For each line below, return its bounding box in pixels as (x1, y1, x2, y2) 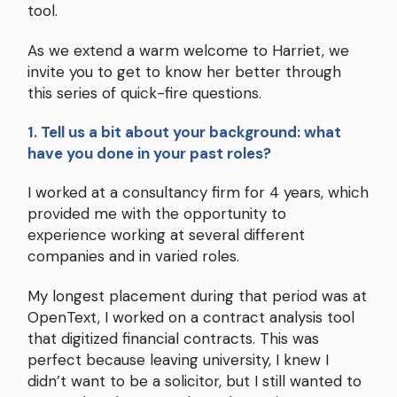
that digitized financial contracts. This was (27, 328, 319, 348)
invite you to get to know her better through (27, 61, 341, 82)
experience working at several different (27, 225, 305, 245)
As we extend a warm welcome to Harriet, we (27, 40, 349, 60)
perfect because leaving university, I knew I (27, 349, 329, 370)
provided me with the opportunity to (27, 204, 286, 224)
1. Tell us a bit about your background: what (27, 121, 341, 142)
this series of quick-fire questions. (27, 82, 261, 103)
